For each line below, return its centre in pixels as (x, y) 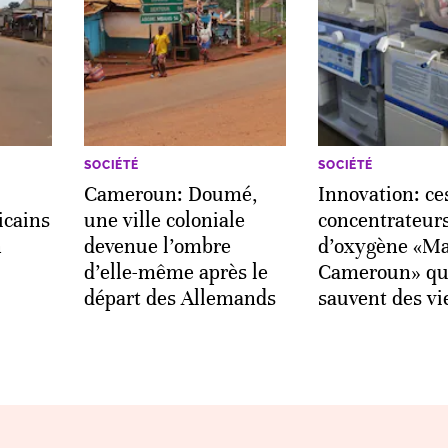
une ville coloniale (164, 220)
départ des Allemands (180, 298)
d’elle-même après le (176, 272)
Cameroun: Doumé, (171, 194)
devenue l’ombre (157, 246)
